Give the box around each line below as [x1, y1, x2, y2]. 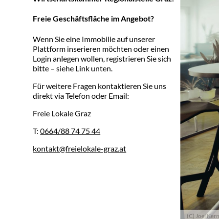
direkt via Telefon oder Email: [33, 90, 130, 100]
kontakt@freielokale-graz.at [33, 143, 127, 153]
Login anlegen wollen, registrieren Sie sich [33, 53, 172, 63]
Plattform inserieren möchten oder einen [33, 44, 170, 53]
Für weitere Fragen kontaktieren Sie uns [33, 81, 167, 90]
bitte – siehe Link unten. [33, 63, 113, 73]
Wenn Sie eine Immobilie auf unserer [33, 34, 155, 44]
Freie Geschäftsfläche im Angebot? [33, 14, 154, 23]
